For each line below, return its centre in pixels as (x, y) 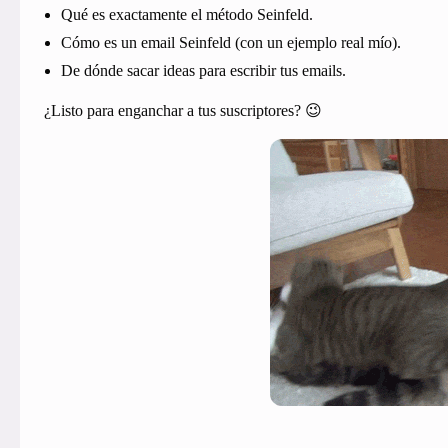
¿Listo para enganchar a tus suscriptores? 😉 (184, 111)
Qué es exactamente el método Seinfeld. (187, 15)
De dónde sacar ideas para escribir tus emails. (204, 71)
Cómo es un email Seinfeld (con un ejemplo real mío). (231, 43)
